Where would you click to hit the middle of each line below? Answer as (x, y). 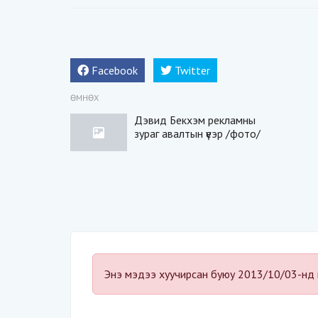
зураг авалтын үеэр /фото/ (197, 133)
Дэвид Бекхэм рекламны (195, 120)
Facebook (115, 70)
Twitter (192, 70)
